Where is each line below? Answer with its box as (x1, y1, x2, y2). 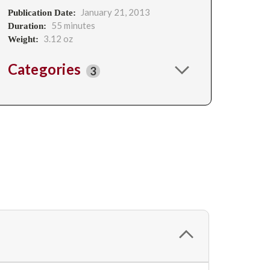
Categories (7, 60, 84, 78)
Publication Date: (7, 8, 76, 17)
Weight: (7, 34, 39, 44)
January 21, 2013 (80, 7, 150, 17)
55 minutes (51, 20, 95, 31)
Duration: (7, 21, 46, 31)
